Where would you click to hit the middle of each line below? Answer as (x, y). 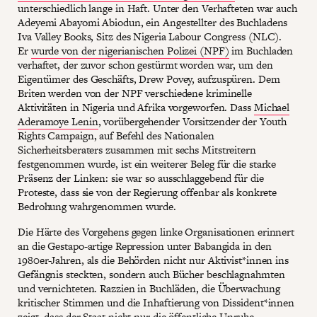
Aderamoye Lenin (58, 122)
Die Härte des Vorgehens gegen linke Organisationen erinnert (156, 232)
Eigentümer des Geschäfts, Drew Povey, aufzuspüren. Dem (149, 79)
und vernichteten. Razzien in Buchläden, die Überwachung (149, 289)
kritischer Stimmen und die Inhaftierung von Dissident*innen (156, 303)
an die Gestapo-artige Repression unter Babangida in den (145, 246)
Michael (272, 108)
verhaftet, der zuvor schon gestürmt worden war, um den (145, 65)
